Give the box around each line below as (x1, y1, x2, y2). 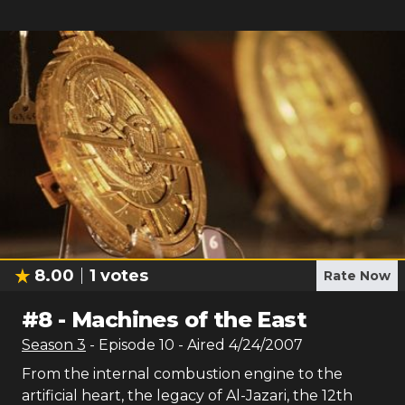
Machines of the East (71, 306, 307, 333)
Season (22, 336, 77, 353)
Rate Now (324, 268, 391, 284)
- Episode (89, 336, 159, 353)
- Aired (174, 336, 225, 353)
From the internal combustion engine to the (22, 365, 343, 382)
